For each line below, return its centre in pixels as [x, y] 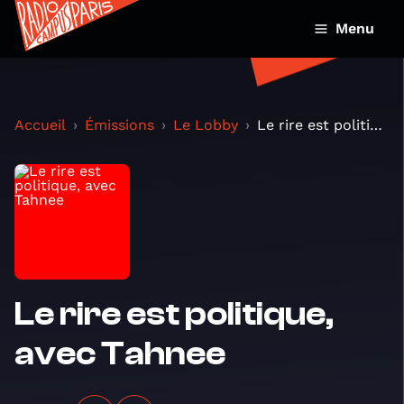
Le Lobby [206, 125]
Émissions [119, 125]
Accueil [40, 125]
